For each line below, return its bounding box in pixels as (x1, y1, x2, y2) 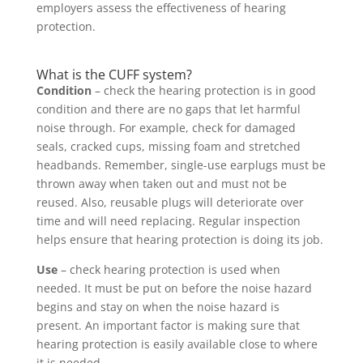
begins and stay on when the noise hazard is (36, 298, 280, 314)
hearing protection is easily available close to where (36, 335, 318, 352)
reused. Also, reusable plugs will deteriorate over (36, 194, 304, 210)
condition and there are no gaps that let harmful (36, 100, 301, 117)
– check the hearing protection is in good (91, 82, 316, 98)
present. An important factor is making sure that (36, 317, 300, 333)
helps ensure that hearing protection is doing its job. (36, 231, 327, 247)
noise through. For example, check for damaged (36, 119, 296, 135)
